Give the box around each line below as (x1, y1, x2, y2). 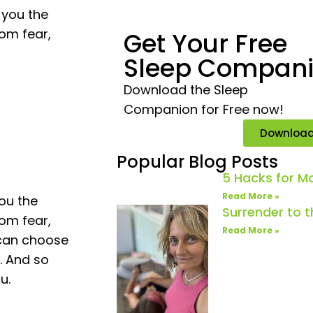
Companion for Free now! (124, 100, 284, 118)
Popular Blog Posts (117, 150, 278, 173)
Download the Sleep (124, 80, 248, 99)
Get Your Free (124, 26, 287, 61)
